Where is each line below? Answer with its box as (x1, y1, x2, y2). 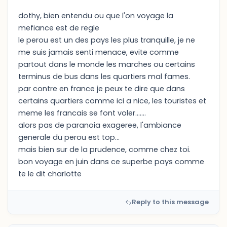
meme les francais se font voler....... (18, 108, 146, 118)
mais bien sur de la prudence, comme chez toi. (18, 144, 191, 155)
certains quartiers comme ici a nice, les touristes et (18, 96, 206, 106)
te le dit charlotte (18, 169, 82, 179)
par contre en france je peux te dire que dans (18, 84, 185, 94)
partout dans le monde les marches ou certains (18, 59, 195, 69)
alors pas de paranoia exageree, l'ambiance (18, 120, 181, 130)
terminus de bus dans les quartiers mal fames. (18, 71, 190, 82)
